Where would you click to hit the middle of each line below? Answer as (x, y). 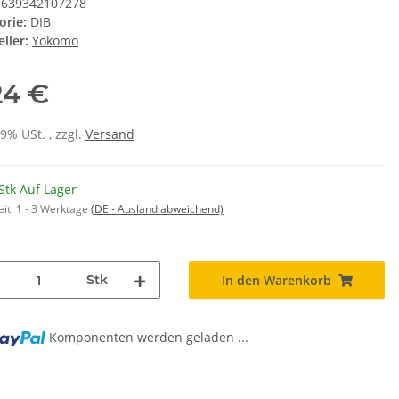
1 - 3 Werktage (53, 209)
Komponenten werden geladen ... (149, 338)
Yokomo (55, 41)
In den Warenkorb (276, 281)
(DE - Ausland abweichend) (157, 209)
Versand (110, 134)
